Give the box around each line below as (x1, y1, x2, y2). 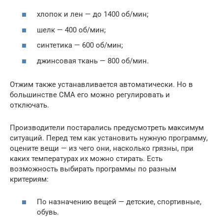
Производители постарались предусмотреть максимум (10, 123, 204, 132)
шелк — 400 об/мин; (37, 25, 106, 34)
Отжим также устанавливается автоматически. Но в (10, 80, 193, 89)
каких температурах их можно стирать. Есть (10, 154, 163, 163)
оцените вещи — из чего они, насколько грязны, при (10, 143, 193, 153)
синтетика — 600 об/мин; (37, 41, 123, 50)
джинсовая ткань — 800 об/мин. (37, 56, 149, 65)
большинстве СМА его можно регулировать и (10, 90, 170, 99)
